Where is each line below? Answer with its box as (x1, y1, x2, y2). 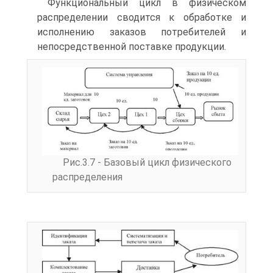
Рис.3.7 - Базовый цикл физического (63, 157, 232, 169)
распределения (52, 171, 122, 183)
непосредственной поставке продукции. (37, 41, 226, 52)
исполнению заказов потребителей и (37, 26, 246, 38)
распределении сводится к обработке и (37, 12, 246, 23)
